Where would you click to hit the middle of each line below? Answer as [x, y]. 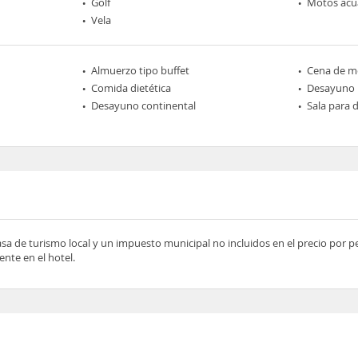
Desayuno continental [144, 105]
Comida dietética [131, 88]
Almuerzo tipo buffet [141, 70]
